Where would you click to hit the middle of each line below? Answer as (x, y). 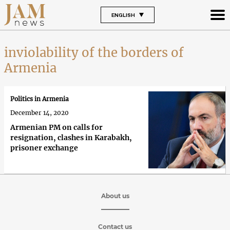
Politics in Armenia (40, 99)
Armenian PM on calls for (56, 128)
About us (115, 196)
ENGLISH (123, 15)
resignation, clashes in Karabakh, (71, 138)
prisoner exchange (44, 148)
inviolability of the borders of (94, 52)
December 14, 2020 (40, 113)
